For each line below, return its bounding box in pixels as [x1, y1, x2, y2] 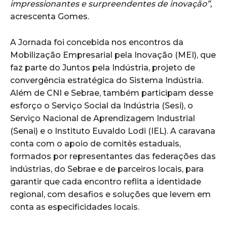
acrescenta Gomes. [10, 11, 89, 21]
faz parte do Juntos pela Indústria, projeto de [10, 62, 195, 72]
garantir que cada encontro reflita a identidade [10, 176, 201, 186]
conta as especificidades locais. [10, 202, 139, 212]
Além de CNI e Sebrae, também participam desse [10, 88, 213, 98]
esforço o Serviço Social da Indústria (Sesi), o [10, 100, 193, 110]
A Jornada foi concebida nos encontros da [10, 37, 183, 47]
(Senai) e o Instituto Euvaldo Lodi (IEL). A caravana [10, 126, 215, 136]
